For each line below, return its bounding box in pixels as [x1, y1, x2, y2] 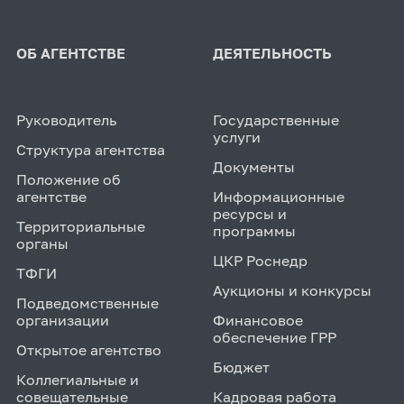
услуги [212, 127, 261, 146]
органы [16, 234, 69, 252]
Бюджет [212, 357, 270, 376]
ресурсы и [212, 204, 287, 223]
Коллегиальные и [16, 370, 139, 389]
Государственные [212, 110, 339, 129]
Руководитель [16, 110, 116, 129]
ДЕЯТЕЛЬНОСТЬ [212, 43, 332, 62]
